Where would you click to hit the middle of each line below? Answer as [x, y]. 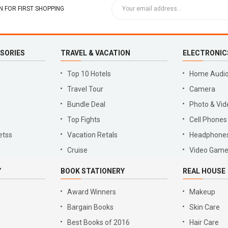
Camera [202, 89]
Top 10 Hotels [89, 74]
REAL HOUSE [204, 171]
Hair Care [204, 222]
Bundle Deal [86, 104]
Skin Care [205, 207]
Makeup [202, 192]
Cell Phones [208, 120]
